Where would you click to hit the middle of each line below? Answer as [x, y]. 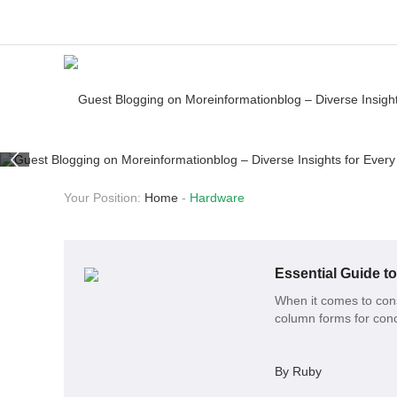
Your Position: [104, 198]
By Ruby [298, 372]
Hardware [217, 198]
